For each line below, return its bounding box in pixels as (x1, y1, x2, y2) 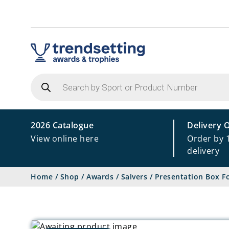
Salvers (121, 172, 147, 181)
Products (30, 71, 67, 83)
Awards (86, 172, 113, 181)
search (30, 79, 58, 91)
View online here (31, 133, 99, 144)
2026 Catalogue (31, 120, 94, 131)
